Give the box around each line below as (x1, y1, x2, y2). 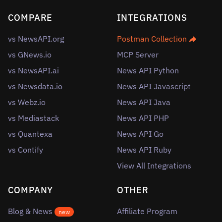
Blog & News (8, 206, 55, 216)
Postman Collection (117, 34, 189, 44)
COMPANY (8, 184, 54, 196)
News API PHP (117, 113, 169, 123)
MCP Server (117, 50, 159, 59)
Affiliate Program (117, 206, 177, 216)
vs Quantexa (8, 129, 53, 139)
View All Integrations (117, 161, 191, 170)
